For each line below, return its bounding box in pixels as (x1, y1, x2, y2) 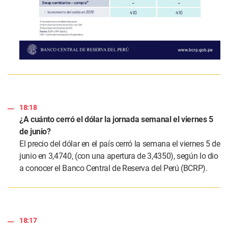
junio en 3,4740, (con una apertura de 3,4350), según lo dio (19, 151, 218, 161)
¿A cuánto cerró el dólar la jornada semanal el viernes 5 (19, 115, 213, 125)
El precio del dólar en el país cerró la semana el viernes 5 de (19, 139, 220, 149)
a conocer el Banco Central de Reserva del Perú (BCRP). (19, 163, 208, 174)
